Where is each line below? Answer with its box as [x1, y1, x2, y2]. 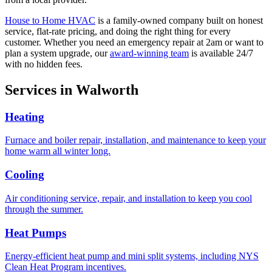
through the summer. [5, 203, 83, 214]
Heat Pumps [5, 226, 66, 239]
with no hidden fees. [5, 58, 83, 69]
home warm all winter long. [5, 146, 110, 157]
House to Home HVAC [5, 15, 95, 25]
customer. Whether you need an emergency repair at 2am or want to [5, 36, 263, 47]
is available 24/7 [191, 47, 253, 58]
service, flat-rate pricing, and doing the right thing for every [5, 25, 231, 36]
